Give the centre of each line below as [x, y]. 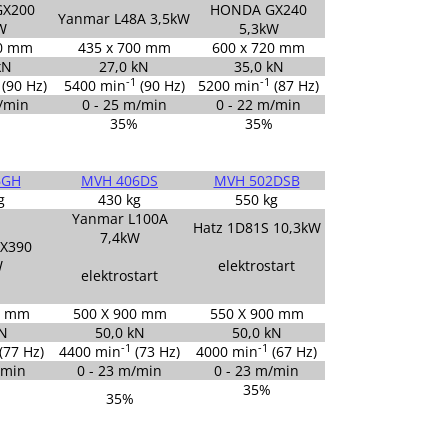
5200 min [229, 85]
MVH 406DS [119, 180]
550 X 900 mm [256, 313]
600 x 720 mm [258, 47]
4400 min [90, 351]
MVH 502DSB [256, 180]
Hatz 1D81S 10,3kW [256, 227]
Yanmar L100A [119, 218]
